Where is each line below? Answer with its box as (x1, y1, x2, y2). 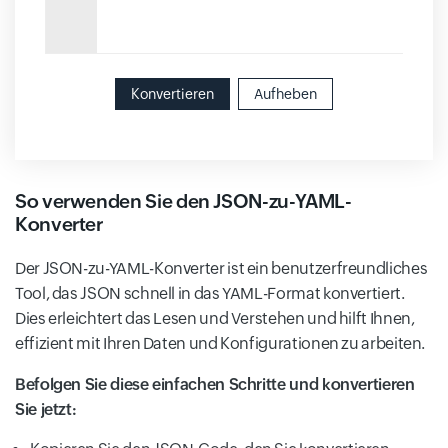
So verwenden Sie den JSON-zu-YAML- (15, 190, 352, 213)
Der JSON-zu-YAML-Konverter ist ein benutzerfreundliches (15, 259, 428, 279)
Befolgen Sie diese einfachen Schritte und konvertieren (15, 375, 415, 395)
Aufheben (254, 86, 317, 103)
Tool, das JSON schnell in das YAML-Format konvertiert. (15, 284, 405, 304)
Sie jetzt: (15, 400, 77, 420)
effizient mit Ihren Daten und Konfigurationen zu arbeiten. (15, 334, 426, 354)
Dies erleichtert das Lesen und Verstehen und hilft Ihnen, (15, 309, 415, 329)
